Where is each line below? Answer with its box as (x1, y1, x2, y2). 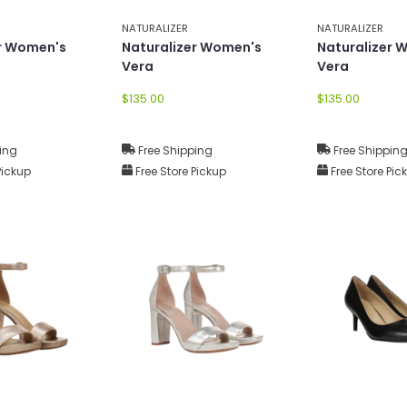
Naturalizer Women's (122, 37, 262, 56)
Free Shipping (135, 142, 213, 158)
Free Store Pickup (133, 163, 226, 179)
